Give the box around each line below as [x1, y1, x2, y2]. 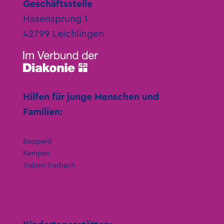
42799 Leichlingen [23, 29, 104, 39]
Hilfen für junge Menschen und [23, 91, 159, 102]
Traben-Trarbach [23, 161, 75, 169]
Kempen [23, 149, 50, 157]
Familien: [23, 106, 63, 117]
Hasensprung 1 [23, 14, 88, 24]
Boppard [23, 137, 52, 145]
